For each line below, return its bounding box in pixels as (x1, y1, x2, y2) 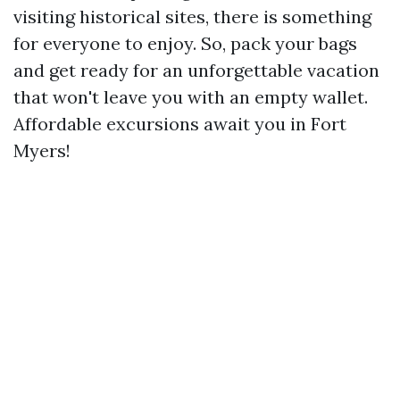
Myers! (13, 139, 71, 162)
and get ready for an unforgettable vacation (13, 59, 379, 81)
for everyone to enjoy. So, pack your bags (13, 32, 357, 54)
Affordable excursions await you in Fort (13, 112, 346, 135)
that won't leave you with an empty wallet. (13, 86, 368, 108)
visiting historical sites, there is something (13, 5, 371, 28)
